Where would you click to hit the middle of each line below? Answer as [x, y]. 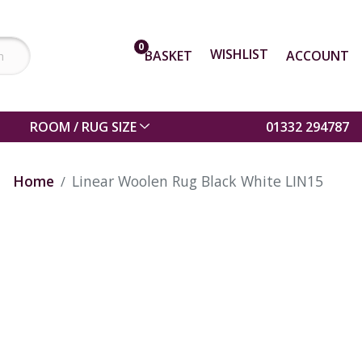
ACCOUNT [317, 55]
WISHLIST [239, 54]
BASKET [168, 55]
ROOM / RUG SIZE [84, 126]
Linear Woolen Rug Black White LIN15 [198, 181]
